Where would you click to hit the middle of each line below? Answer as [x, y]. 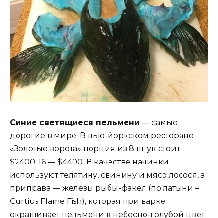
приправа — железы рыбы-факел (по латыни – [104, 188]
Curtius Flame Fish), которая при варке [88, 201]
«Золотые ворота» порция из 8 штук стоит [95, 148]
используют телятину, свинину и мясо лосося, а [107, 175]
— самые [159, 122]
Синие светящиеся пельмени [75, 122]
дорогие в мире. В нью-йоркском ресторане [102, 135]
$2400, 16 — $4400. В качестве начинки [89, 162]
